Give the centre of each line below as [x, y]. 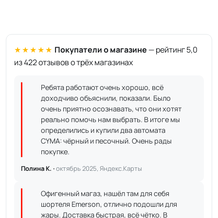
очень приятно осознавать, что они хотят [111, 109]
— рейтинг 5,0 [172, 50]
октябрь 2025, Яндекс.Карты [99, 168]
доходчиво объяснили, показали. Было [106, 98]
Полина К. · [38, 168]
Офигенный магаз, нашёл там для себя [105, 193]
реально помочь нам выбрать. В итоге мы [110, 119]
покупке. [55, 152]
